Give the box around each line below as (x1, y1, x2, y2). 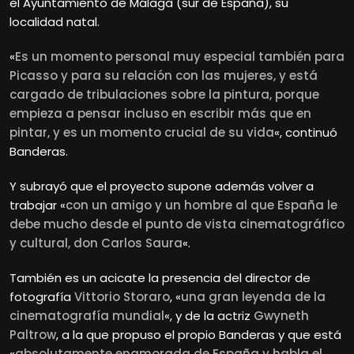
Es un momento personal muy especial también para (15, 47, 345, 65)
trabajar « (9, 196, 66, 213)
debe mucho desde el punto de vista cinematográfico (9, 215, 345, 232)
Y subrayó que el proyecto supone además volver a (9, 177, 314, 194)
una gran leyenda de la (181, 288, 326, 305)
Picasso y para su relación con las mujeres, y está (9, 66, 318, 84)
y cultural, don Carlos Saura (9, 234, 183, 251)
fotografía (9, 288, 74, 305)
